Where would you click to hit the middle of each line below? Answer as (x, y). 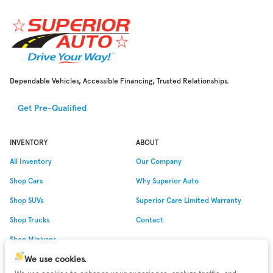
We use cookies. (55, 259)
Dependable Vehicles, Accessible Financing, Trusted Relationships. (119, 81)
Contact (149, 220)
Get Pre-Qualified (52, 108)
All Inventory (31, 161)
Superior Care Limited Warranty (188, 200)
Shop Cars (26, 181)
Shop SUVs (27, 200)
